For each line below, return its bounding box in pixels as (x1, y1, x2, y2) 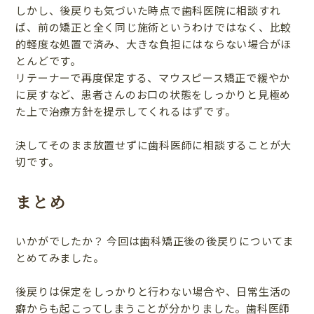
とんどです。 (15, 53, 81, 69)
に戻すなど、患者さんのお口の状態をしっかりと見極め (15, 87, 292, 102)
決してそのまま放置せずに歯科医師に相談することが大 (15, 137, 292, 153)
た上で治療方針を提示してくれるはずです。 (15, 104, 236, 119)
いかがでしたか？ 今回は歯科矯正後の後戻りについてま (15, 233, 294, 248)
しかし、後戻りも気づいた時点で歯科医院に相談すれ (15, 3, 281, 18)
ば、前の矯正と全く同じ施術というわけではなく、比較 (15, 20, 292, 35)
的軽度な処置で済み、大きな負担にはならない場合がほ (15, 36, 292, 52)
